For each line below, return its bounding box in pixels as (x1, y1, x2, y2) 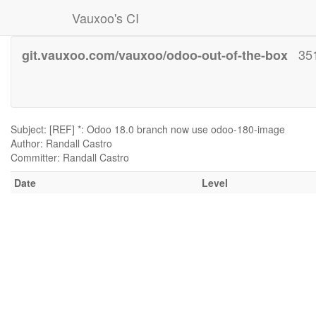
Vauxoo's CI (72, 8, 139, 27)
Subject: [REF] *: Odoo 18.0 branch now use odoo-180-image (11, 122, 285, 136)
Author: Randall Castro (11, 136, 112, 150)
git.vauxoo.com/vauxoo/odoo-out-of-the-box (22, 46, 288, 64)
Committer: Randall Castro (11, 150, 129, 164)
